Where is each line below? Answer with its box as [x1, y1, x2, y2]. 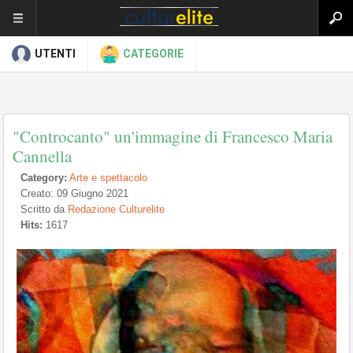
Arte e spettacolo [69, 172, 147, 184]
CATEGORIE [123, 47, 184, 60]
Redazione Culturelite [68, 203, 165, 215]
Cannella [13, 145, 72, 167]
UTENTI [35, 47, 76, 60]
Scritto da [20, 203, 68, 215]
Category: [20, 172, 67, 184]
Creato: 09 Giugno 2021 [20, 188, 128, 199]
